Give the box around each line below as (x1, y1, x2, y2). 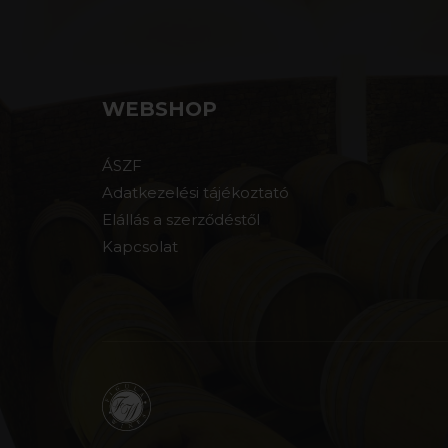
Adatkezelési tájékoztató (102, 183, 289, 202)
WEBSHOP (102, 97, 217, 121)
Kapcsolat (102, 237, 178, 256)
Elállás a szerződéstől (102, 210, 260, 229)
